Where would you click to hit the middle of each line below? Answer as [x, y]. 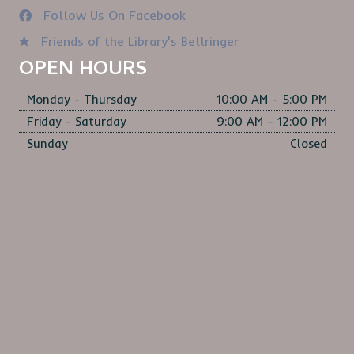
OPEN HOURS [83, 71]
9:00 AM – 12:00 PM [272, 122]
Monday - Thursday [82, 100]
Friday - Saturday [77, 122]
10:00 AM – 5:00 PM [272, 100]
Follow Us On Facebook [115, 15]
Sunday [47, 144]
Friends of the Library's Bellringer [142, 41]
